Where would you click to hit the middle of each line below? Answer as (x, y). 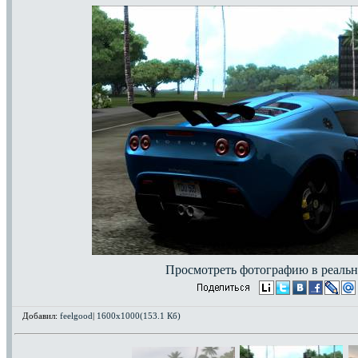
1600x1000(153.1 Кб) (139, 316)
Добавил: (41, 316)
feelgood (76, 316)
